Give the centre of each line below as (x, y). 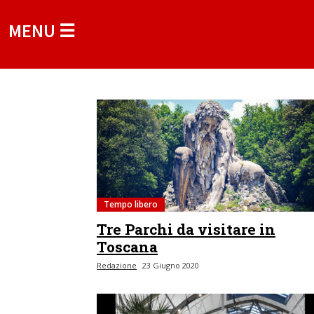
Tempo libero (131, 204)
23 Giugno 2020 (171, 265)
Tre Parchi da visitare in (186, 229)
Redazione (117, 265)
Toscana (127, 247)
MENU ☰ (42, 30)
